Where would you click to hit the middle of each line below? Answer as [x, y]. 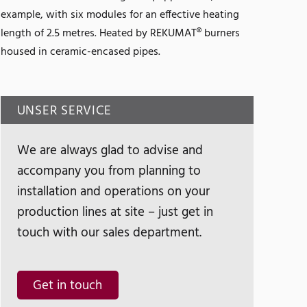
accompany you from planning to [109, 172]
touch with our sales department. [109, 233]
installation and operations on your [113, 192]
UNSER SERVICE [64, 111]
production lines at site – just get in [115, 213]
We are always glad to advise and [110, 151]
